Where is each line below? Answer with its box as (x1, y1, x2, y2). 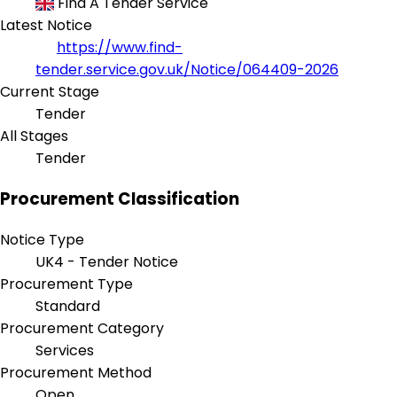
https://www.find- (57, 37, 183, 58)
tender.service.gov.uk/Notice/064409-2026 (35, 59, 339, 81)
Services (35, 339, 94, 361)
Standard (35, 295, 100, 316)
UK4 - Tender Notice (35, 251, 178, 272)
